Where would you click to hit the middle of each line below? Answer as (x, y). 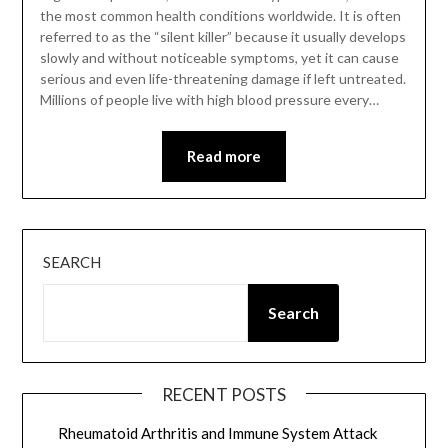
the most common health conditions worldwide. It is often (220, 16)
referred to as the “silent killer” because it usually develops (222, 37)
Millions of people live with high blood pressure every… (209, 100)
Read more (224, 156)
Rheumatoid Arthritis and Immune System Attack (218, 433)
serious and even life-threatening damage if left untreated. (222, 79)
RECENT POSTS (224, 395)
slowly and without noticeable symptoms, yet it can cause (219, 58)
